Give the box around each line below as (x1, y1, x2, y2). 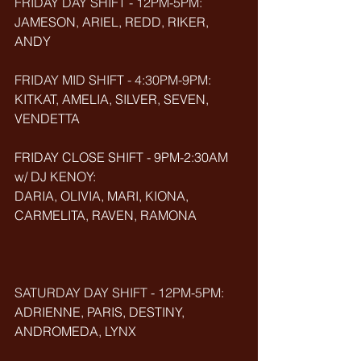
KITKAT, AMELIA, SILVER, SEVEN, (15, 91, 212, 107)
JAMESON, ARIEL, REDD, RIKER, (15, 14, 212, 30)
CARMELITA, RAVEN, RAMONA (15, 207, 197, 223)
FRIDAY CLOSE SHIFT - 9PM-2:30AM (15, 149, 231, 165)
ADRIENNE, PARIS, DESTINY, (15, 304, 188, 320)
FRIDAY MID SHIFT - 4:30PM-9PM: (15, 72, 211, 88)
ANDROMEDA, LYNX (15, 323, 136, 339)
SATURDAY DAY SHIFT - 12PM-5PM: (15, 284, 227, 301)
